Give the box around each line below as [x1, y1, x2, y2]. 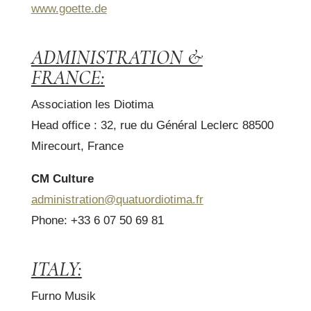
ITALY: [31, 257, 82, 282]
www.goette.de [31, 2, 107, 16]
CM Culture [31, 172, 94, 186]
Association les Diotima [31, 98, 153, 112]
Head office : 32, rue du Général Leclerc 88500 [31, 119, 274, 133]
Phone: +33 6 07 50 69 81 [31, 214, 164, 228]
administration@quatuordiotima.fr [31, 193, 203, 207]
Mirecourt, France [31, 140, 124, 153]
